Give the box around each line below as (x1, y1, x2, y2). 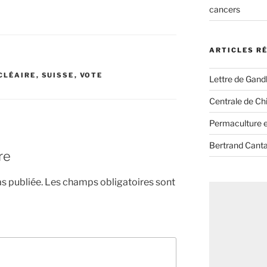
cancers (209, 4, 240, 14)
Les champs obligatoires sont (45, 176, 175, 188)
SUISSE (41, 71, 74, 80)
